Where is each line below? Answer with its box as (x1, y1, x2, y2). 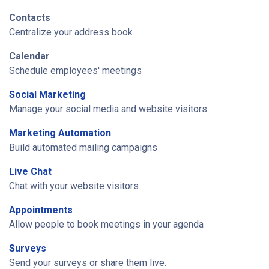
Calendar (9, 50, 50, 62)
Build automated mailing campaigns (9, 142, 157, 153)
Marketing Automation (9, 127, 111, 139)
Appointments (9, 204, 73, 216)
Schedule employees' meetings (9, 65, 142, 76)
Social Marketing (9, 89, 86, 100)
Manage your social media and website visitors (9, 103, 207, 115)
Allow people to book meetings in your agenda (9, 219, 204, 230)
